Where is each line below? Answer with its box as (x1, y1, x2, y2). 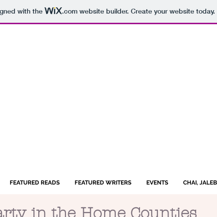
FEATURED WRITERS (74, 179, 131, 186)
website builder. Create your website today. (77, 7, 215, 16)
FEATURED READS (9, 179, 60, 186)
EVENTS (146, 179, 168, 186)
